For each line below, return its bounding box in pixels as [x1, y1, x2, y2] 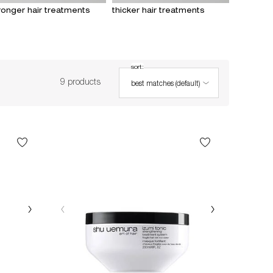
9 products [60, 78, 101, 87]
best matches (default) [131, 80, 200, 88]
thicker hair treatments [112, 7, 205, 15]
